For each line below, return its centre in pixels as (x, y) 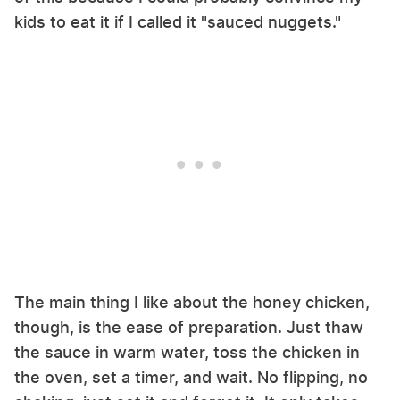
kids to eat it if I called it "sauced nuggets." (178, 21)
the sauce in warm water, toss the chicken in (187, 352)
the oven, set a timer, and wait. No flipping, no (191, 377)
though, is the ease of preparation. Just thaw (189, 327)
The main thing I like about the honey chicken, (192, 302)
